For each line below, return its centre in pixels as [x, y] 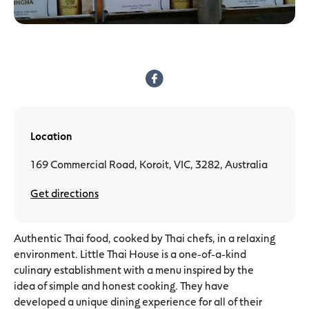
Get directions [64, 193]
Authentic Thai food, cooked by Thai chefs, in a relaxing [144, 238]
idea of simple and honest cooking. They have [121, 286]
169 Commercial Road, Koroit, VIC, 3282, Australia [149, 164]
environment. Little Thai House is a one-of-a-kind [130, 254]
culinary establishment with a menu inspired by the [134, 270]
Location [51, 136]
